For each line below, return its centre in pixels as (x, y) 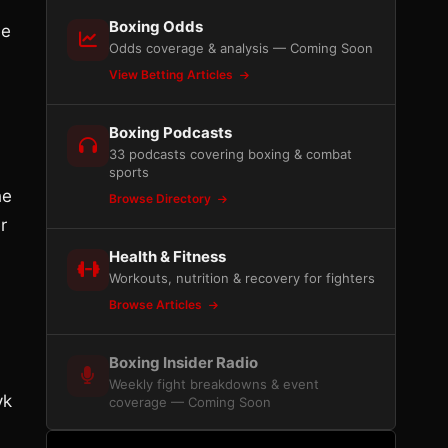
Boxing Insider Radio (183, 362)
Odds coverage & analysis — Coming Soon (241, 48)
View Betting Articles (172, 74)
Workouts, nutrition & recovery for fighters (242, 278)
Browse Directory (161, 198)
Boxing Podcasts (170, 132)
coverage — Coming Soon (190, 402)
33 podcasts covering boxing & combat (230, 154)
